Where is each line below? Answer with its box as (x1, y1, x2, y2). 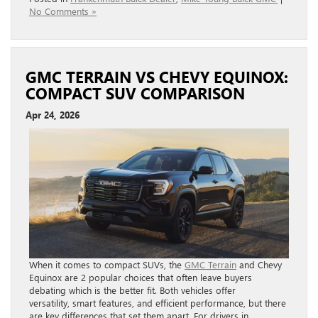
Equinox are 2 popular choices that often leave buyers (29, 271, 252, 284)
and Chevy (236, 258, 282, 271)
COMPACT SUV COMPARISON (26, 83, 253, 104)
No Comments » (29, 5, 97, 18)
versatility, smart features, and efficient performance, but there (29, 297, 286, 309)
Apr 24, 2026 (26, 109, 79, 121)
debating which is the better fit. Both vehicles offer (29, 284, 236, 297)
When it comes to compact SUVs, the (29, 258, 185, 271)
